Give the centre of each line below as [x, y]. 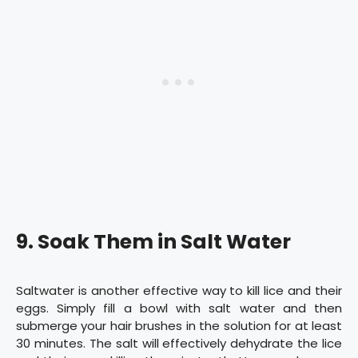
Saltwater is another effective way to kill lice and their [179, 290]
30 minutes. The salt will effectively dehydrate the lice [179, 343]
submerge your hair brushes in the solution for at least [179, 325]
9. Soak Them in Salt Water [153, 241]
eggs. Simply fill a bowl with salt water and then [179, 308]
